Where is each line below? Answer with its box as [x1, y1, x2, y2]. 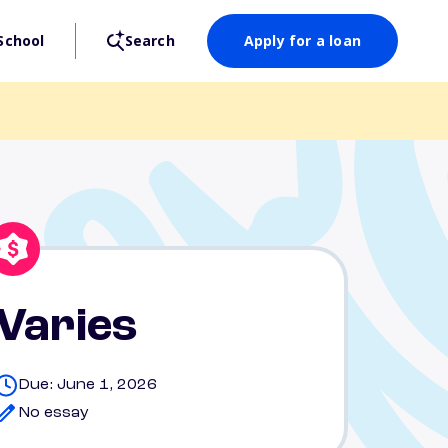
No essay [18, 405, 89, 421]
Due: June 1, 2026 [18, 377, 157, 393]
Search [124, 31, 175, 50]
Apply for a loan [243, 31, 361, 50]
